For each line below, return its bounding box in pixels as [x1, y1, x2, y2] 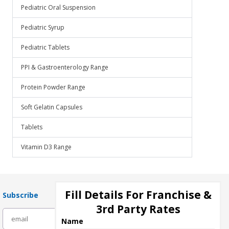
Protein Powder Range [21, 83, 85, 91]
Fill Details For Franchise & [64, 188, 212, 202]
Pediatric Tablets [21, 43, 70, 52]
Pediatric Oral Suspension [21, 3, 96, 12]
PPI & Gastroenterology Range [21, 63, 108, 72]
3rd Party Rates [96, 202, 180, 216]
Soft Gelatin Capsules [21, 103, 82, 111]
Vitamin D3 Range [21, 143, 72, 151]
